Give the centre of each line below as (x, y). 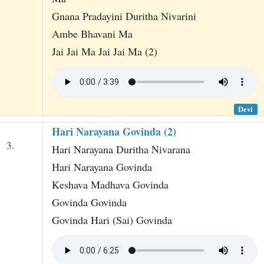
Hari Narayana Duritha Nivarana (121, 149)
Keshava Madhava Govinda (110, 184)
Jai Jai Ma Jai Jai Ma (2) (104, 52)
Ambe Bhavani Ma (92, 34)
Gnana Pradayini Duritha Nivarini (124, 16)
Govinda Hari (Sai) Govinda (112, 220)
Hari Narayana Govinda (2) (114, 131)
